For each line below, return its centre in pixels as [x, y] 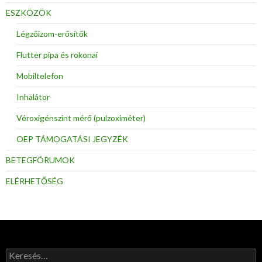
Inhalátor [33, 97]
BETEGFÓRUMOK [40, 160]
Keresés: [22, 253]
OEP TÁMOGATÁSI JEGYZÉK [72, 139]
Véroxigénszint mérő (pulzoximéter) [81, 118]
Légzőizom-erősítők [52, 34]
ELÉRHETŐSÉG [35, 181]
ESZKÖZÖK [29, 13]
